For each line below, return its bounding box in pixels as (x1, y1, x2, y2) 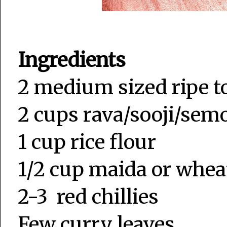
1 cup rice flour (18, 130, 156, 155)
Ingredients (18, 48, 126, 73)
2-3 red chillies (18, 184, 159, 210)
